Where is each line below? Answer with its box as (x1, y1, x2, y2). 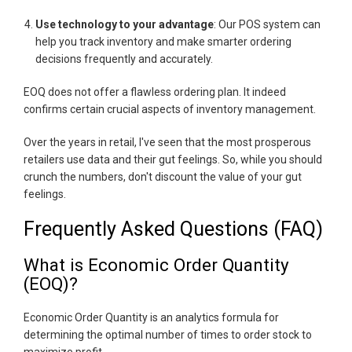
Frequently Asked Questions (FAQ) (24, 218, 323, 241)
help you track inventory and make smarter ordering (35, 35, 291, 49)
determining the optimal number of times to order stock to (24, 328, 312, 342)
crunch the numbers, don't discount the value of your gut (24, 170, 302, 184)
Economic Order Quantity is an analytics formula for (24, 311, 279, 324)
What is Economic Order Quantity (24, 255, 289, 276)
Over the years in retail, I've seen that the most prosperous (24, 136, 311, 149)
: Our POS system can (214, 18, 321, 31)
